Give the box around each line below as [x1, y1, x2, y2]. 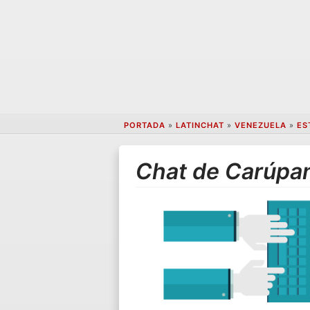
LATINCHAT [175, 120, 224, 131]
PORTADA [123, 120, 165, 131]
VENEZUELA [234, 120, 286, 131]
